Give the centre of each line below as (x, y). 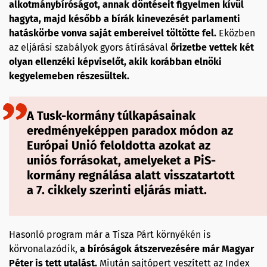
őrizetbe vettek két (212, 48)
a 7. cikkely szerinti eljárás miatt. (117, 190)
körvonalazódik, (43, 249)
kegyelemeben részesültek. (69, 76)
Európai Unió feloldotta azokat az (119, 146)
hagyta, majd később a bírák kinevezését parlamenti (125, 19)
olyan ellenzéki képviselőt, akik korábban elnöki (115, 62)
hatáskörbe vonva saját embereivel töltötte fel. (114, 33)
